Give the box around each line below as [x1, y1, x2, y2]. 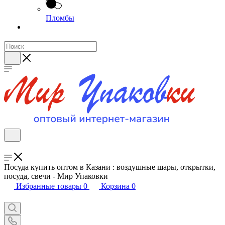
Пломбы [46, 14, 74, 22]
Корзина [101, 182, 130, 190]
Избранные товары [16, 182, 81, 190]
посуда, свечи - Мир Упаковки [4, 172, 108, 180]
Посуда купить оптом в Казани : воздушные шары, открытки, [4, 163, 215, 171]
